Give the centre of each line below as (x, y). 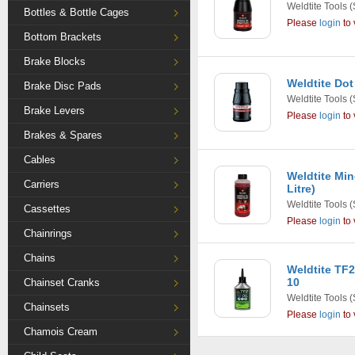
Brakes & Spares (63, 135)
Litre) (301, 189)
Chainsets (47, 307)
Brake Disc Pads (63, 86)
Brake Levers (54, 111)
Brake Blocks (55, 61)
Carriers (42, 184)
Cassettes (47, 209)
